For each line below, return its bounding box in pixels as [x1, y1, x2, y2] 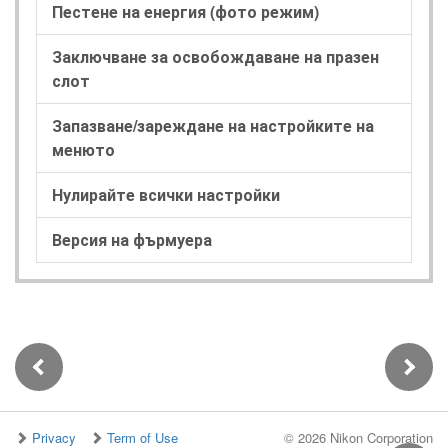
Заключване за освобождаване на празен [52, 44, 379, 68]
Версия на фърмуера [52, 227, 212, 251]
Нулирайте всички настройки [52, 182, 280, 206]
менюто [52, 137, 115, 161]
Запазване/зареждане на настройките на [52, 113, 374, 137]
